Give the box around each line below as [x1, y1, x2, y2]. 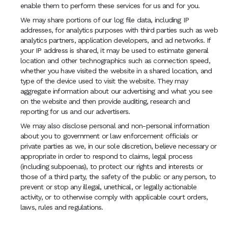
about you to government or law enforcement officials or [20, 132, 198, 140]
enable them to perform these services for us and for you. [20, 2, 200, 10]
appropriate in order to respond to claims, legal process [20, 152, 193, 160]
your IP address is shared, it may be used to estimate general [20, 46, 209, 54]
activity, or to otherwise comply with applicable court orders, [20, 193, 208, 201]
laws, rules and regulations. [20, 203, 103, 211]
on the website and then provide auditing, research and [20, 97, 190, 105]
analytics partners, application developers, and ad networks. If [20, 36, 211, 44]
